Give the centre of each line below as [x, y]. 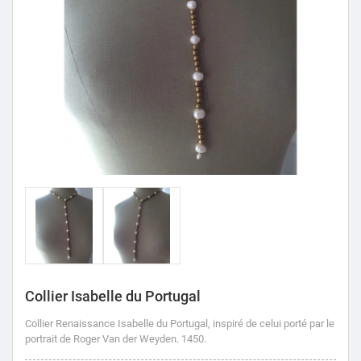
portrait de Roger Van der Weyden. [102, 339]
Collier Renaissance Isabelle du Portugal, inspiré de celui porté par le [180, 324]
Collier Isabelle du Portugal [113, 297]
